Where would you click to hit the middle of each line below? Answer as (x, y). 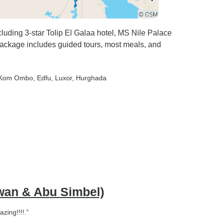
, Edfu (42, 78)
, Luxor (62, 78)
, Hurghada (89, 78)
